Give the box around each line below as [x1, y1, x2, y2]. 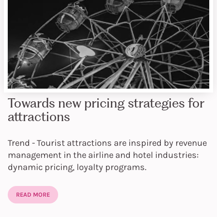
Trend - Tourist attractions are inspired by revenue [8, 138, 207, 149]
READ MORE [15, 190, 50, 198]
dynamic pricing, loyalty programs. [8, 162, 146, 173]
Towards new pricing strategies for [8, 95, 204, 111]
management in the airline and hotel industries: [8, 150, 199, 161]
